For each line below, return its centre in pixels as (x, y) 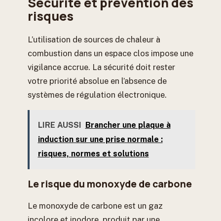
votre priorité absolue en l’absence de (97, 81)
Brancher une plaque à (128, 125)
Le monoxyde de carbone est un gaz (95, 205)
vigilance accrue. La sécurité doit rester (101, 67)
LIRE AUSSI (59, 125)
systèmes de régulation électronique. (97, 95)
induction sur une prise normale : (100, 140)
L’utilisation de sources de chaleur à (94, 40)
